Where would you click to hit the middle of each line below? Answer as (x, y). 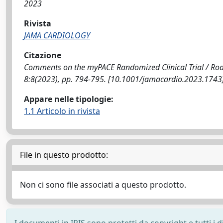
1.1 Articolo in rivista (62, 111)
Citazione (43, 55)
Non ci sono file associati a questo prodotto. (103, 185)
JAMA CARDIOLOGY (57, 35)
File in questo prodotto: (64, 155)
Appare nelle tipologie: (69, 99)
